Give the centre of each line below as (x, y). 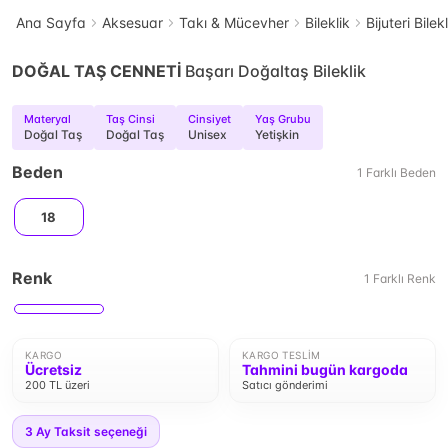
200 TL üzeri (57, 385)
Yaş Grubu (283, 119)
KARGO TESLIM (281, 355)
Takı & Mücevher (234, 22)
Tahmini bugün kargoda (325, 369)
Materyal (47, 119)
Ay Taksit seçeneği (90, 431)
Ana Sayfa (51, 22)
